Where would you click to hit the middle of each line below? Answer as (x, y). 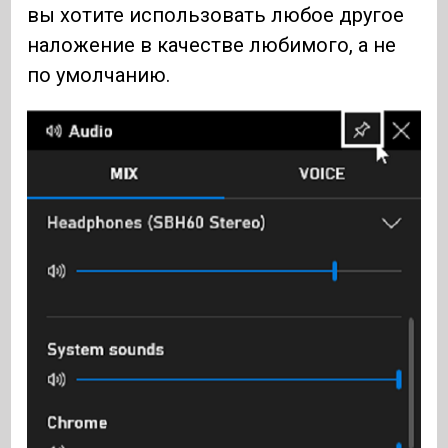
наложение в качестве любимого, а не (212, 44)
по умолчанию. (99, 74)
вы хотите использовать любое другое (216, 14)
